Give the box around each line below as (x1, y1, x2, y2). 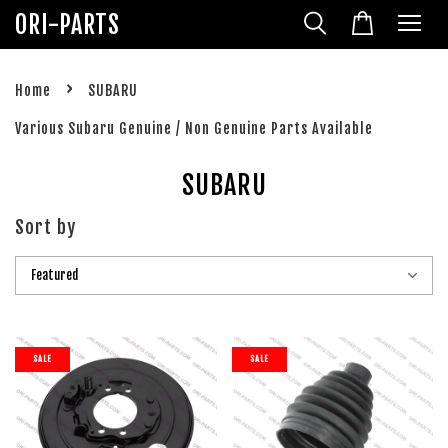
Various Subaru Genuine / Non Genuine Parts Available (15, 120, 373, 137)
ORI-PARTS (15, 9, 120, 40)
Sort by (15, 216, 76, 238)
